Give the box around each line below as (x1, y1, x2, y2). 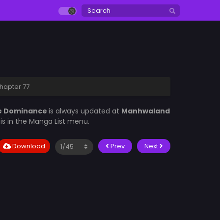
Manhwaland (121, 106, 170, 116)
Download (11, 141, 45, 151)
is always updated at (49, 106, 121, 116)
